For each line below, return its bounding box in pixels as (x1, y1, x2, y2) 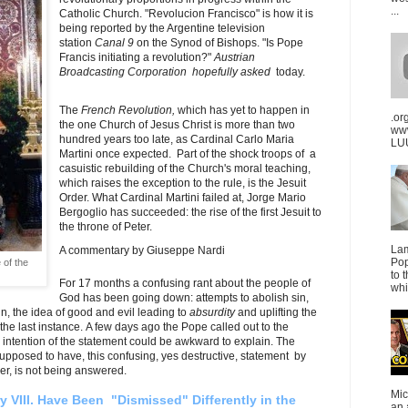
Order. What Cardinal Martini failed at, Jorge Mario (59, 190, 307, 204)
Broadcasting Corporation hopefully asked (59, 65, 277, 78)
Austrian (214, 50, 256, 64)
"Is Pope (262, 36, 304, 49)
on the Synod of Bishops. (134, 36, 263, 49)
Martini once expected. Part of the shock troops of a (59, 147, 317, 160)
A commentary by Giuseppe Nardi (59, 243, 226, 257)
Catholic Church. (59, 6, 146, 20)
